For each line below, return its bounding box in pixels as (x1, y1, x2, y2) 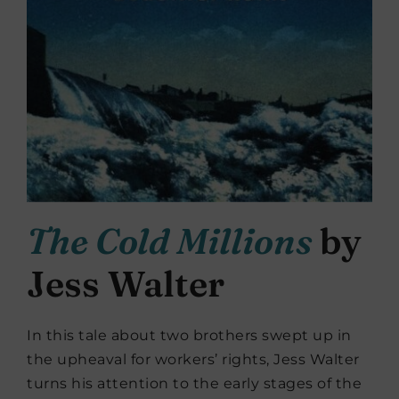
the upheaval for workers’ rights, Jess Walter (27, 351, 360, 369)
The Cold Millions (27, 219, 313, 264)
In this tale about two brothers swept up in (27, 327, 352, 345)
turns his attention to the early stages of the (27, 375, 362, 393)
